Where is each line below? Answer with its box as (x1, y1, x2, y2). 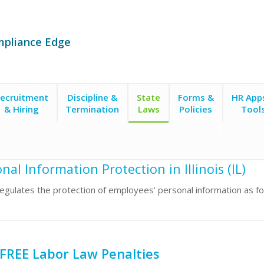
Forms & (177, 91, 214, 103)
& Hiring (4, 103, 39, 115)
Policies (179, 103, 213, 115)
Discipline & (67, 91, 118, 103)
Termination (65, 103, 120, 115)
